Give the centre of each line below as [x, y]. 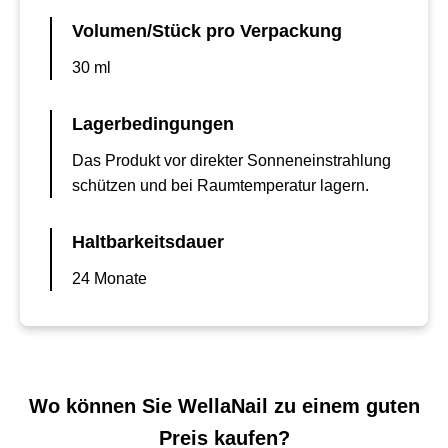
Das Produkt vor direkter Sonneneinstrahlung [231, 160]
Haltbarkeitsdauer [148, 242]
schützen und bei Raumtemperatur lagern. [220, 185]
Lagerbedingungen [153, 124]
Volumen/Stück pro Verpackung [207, 31]
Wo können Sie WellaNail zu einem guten [224, 406]
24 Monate [109, 278]
